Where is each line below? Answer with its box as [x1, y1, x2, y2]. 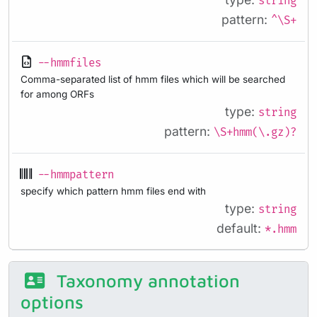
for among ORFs [21, 88, 94, 100]
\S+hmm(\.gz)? [214, 125, 296, 139]
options [21, 292, 83, 313]
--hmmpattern [38, 168, 114, 182]
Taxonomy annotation [51, 270, 240, 292]
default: [217, 220, 265, 236]
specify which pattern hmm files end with [21, 185, 206, 197]
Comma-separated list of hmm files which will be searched [21, 73, 285, 85]
